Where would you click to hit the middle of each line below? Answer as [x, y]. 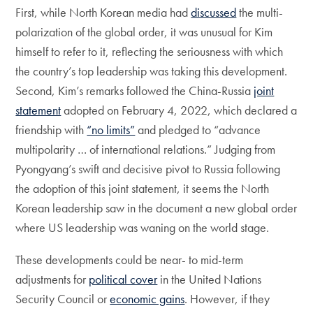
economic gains [147, 299]
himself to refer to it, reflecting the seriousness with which [150, 51]
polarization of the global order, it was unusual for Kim [144, 32]
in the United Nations [210, 279]
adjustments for [52, 279]
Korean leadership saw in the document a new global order [156, 208]
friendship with [51, 130]
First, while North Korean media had [103, 12]
